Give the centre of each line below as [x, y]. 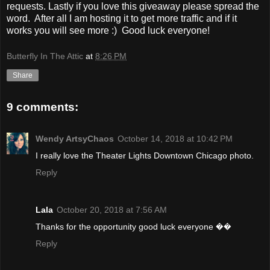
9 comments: [42, 107]
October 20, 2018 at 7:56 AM [112, 209]
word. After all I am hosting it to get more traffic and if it [122, 18]
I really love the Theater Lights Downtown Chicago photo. [145, 155]
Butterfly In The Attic [45, 56]
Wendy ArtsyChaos [75, 138]
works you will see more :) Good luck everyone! [108, 30]
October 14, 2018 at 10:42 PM [175, 138]
